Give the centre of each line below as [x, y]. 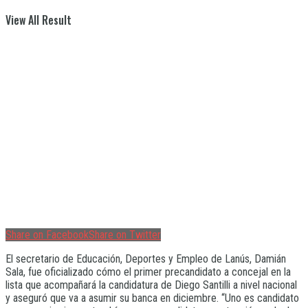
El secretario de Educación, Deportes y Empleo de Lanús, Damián [146, 258]
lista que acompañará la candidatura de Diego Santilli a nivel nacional [151, 285]
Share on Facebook [47, 234]
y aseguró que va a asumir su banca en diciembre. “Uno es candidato [152, 298]
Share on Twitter [125, 234]
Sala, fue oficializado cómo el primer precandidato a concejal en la [148, 272]
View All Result [38, 20]
